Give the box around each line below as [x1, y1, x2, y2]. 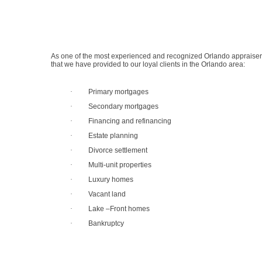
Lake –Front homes [88, 205, 150, 213]
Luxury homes [88, 175, 133, 184]
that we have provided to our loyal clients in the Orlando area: [51, 60, 245, 68]
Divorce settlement [88, 146, 147, 154]
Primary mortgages [88, 88, 149, 96]
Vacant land [88, 190, 126, 198]
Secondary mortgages [88, 102, 158, 111]
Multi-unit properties [88, 161, 151, 169]
